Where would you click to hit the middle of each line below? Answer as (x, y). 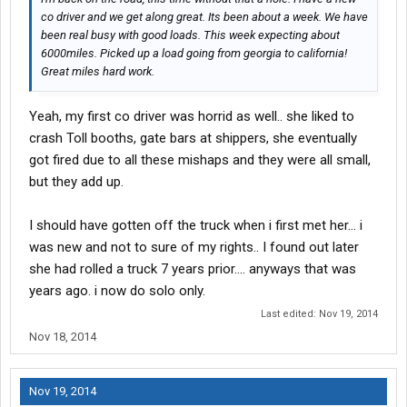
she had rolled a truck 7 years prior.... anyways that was (193, 269)
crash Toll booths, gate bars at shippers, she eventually (193, 139)
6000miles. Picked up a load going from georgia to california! (194, 54)
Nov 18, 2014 (63, 337)
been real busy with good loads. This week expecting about (190, 35)
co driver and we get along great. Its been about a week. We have (204, 17)
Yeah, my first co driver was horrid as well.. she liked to (192, 117)
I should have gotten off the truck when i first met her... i (196, 226)
